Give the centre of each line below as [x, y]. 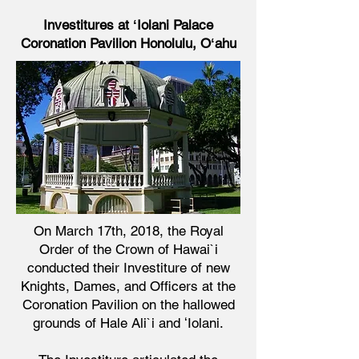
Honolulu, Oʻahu [186, 43]
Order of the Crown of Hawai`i [128, 249]
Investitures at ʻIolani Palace [128, 25]
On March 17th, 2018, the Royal [128, 231]
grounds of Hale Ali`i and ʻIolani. [128, 323]
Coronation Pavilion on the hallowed [128, 305]
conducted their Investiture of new [128, 268]
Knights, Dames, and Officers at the [128, 286]
